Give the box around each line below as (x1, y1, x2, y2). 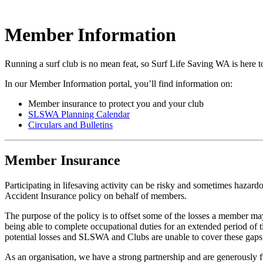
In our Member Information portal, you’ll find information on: (5, 78, 232, 89)
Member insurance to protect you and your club (28, 98, 204, 109)
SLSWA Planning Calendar (28, 109, 130, 119)
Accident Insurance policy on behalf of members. (5, 190, 187, 201)
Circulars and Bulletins (28, 119, 113, 130)
